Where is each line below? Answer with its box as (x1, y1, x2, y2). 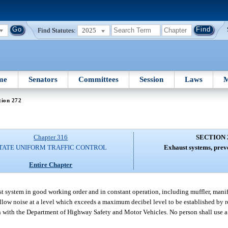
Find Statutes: (38, 26, 76, 34)
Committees (78, 75, 119, 83)
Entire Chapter (29, 160, 73, 168)
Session (139, 75, 164, 83)
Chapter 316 (34, 133, 68, 141)
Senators (28, 75, 58, 83)
